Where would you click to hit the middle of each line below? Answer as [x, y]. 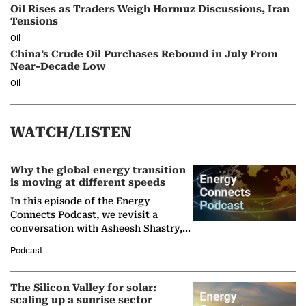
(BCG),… [30, 269]
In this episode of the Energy [80, 201]
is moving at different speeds [88, 182]
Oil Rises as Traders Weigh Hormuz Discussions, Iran [150, 9]
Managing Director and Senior [83, 242]
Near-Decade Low [58, 66]
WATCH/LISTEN [71, 132]
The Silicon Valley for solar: [83, 288]
